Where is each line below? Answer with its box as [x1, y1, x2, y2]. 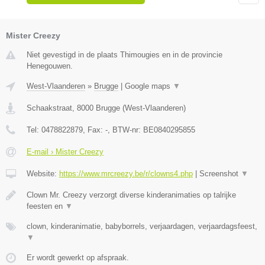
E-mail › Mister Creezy [27, 147, 104, 157]
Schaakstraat [27, 104, 72, 113]
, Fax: [83, 125, 105, 135]
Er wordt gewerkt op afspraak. [27, 253, 129, 263]
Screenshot [199, 169, 241, 179]
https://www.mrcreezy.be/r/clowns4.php [59, 169, 193, 179]
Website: [27, 169, 59, 179]
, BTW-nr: [108, 125, 143, 135]
